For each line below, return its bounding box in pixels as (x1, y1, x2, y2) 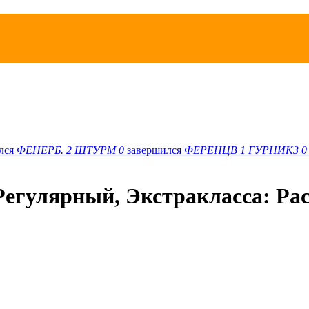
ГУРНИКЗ (248, 143, 299, 156)
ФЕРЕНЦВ (184, 143, 237, 156)
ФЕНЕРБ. (17, 143, 63, 156)
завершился (127, 143, 184, 156)
